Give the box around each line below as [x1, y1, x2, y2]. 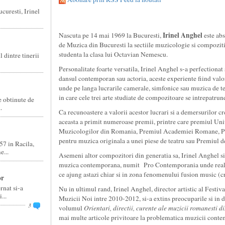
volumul [58, 203, 84, 212]
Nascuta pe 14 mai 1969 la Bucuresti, [58, 31, 163, 40]
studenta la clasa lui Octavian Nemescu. [58, 50, 168, 59]
